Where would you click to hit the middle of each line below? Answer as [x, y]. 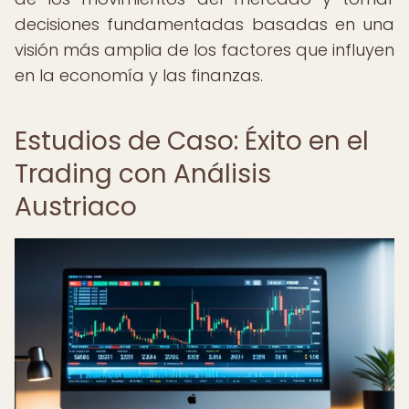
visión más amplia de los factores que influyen [204, 50]
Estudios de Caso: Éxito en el [192, 141]
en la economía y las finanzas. [139, 75]
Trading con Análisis [143, 174]
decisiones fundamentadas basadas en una [204, 24]
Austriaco [76, 207]
